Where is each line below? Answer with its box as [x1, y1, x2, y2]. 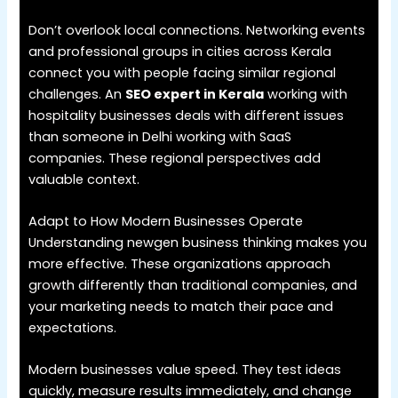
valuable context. [28, 170, 140, 188]
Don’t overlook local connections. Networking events [28, 20, 366, 39]
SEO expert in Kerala [125, 84, 265, 103]
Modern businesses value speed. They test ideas [28, 361, 342, 379]
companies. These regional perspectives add [28, 148, 322, 167]
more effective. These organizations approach [28, 255, 331, 274]
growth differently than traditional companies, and [28, 276, 358, 295]
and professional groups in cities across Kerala [28, 42, 332, 60]
